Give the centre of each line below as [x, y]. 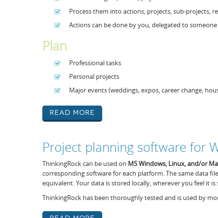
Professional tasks [95, 63]
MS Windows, [148, 163]
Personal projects [94, 76]
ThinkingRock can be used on [85, 163]
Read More [72, 113]
